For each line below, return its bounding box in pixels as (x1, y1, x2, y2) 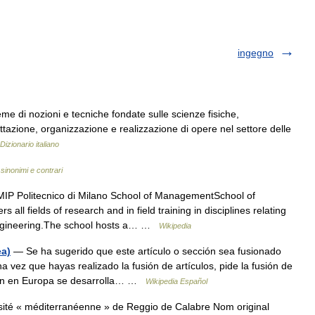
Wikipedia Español (146, 277, 207, 285)
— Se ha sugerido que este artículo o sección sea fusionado (11, 245, 281, 257)
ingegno (238, 47, 274, 58)
